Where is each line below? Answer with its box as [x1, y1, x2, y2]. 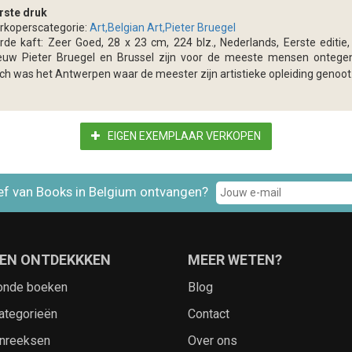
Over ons [188, 333, 237, 348]
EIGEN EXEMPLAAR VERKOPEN [108, 130, 261, 142]
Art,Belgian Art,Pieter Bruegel [90, 21, 236, 34]
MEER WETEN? [188, 251, 282, 268]
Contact [188, 306, 229, 321]
